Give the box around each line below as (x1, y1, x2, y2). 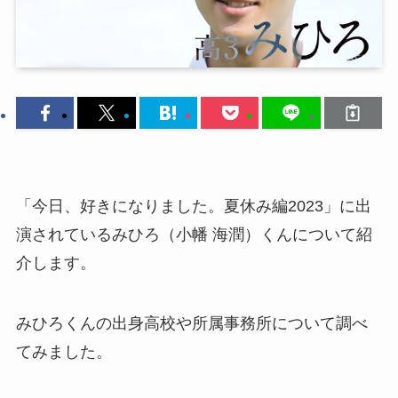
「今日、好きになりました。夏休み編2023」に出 (15, 197, 371, 216)
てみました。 (15, 343, 112, 362)
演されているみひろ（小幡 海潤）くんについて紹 (15, 226, 372, 244)
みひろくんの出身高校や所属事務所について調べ (15, 314, 368, 333)
